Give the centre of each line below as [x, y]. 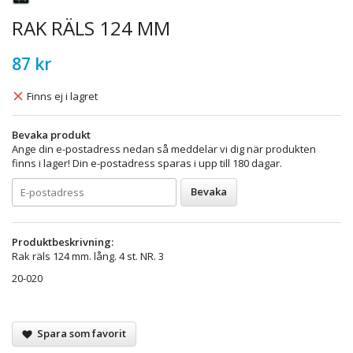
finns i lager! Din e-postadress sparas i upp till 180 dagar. [147, 163]
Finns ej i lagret [62, 96]
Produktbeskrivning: [63, 242]
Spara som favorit [79, 333]
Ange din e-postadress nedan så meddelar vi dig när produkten [164, 149]
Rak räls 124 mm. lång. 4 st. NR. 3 [88, 256]
